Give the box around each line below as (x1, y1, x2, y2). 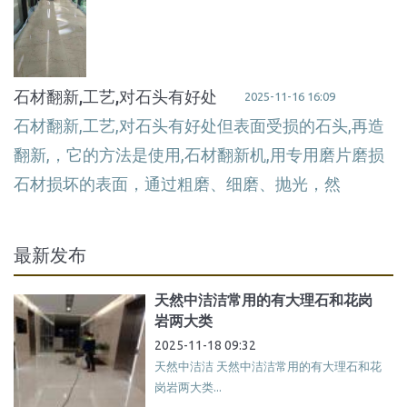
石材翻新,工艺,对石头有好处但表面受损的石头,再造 (14, 117, 384, 135)
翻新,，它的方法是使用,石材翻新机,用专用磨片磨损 (14, 146, 384, 164)
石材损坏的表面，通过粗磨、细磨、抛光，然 (14, 175, 341, 194)
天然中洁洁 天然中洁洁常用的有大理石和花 (154, 360, 382, 373)
